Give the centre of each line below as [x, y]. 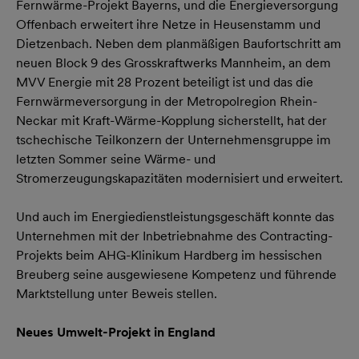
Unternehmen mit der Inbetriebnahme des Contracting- [174, 236]
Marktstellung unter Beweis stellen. [117, 294]
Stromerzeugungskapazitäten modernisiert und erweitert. [179, 178]
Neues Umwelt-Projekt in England [116, 332]
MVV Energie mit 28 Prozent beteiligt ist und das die [165, 82]
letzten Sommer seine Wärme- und [116, 159]
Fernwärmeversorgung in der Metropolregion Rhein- [167, 101]
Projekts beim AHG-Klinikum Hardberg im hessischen [169, 255]
